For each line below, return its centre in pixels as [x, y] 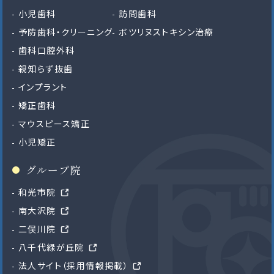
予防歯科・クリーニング [66, 31]
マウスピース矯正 [54, 123]
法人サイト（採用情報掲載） [74, 265]
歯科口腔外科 [47, 50]
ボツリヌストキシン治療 [166, 31]
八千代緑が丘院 [51, 247]
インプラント [43, 87]
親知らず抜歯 [46, 68]
